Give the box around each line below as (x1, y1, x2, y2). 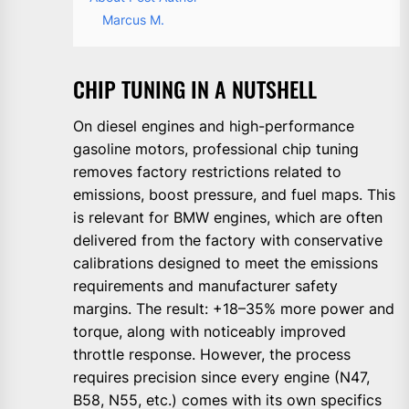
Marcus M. (102, 11, 164, 27)
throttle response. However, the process (73, 344, 351, 363)
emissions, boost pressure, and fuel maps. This (73, 184, 395, 204)
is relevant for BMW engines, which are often (73, 207, 383, 226)
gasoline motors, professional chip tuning (73, 139, 359, 158)
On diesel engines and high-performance (73, 116, 354, 135)
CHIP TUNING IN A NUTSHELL (73, 71, 317, 105)
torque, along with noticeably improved (73, 321, 346, 341)
